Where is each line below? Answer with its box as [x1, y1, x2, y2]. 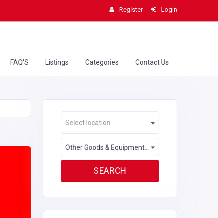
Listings [45, 58, 69, 66]
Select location [65, 119, 110, 127]
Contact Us [135, 58, 169, 66]
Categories [85, 58, 119, 66]
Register [119, 6, 143, 13]
